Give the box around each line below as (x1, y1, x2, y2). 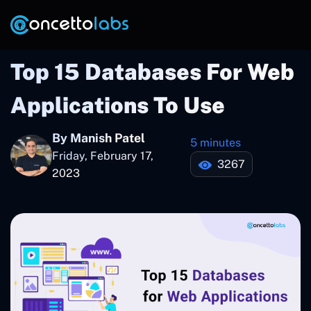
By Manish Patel (52, 131, 145, 145)
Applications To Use (10, 92, 225, 118)
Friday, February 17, (52, 149, 153, 162)
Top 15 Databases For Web (10, 59, 294, 85)
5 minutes (190, 136, 241, 149)
